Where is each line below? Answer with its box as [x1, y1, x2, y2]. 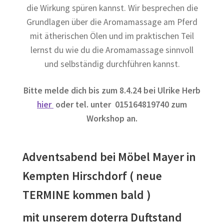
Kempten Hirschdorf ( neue [22, 168, 162, 183]
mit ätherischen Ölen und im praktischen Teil [30, 30, 194, 42]
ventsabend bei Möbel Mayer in [36, 149, 196, 164]
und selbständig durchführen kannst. [44, 58, 180, 70]
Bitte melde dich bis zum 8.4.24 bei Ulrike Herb [23, 85, 200, 96]
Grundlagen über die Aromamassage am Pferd [26, 16, 197, 28]
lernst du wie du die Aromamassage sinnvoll [30, 44, 193, 56]
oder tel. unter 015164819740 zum [53, 99, 187, 110]
